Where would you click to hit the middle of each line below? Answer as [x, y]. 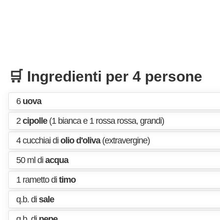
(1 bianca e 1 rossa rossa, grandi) [106, 121]
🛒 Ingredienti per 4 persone [105, 76]
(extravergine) [125, 140]
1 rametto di [38, 180]
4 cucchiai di [38, 140]
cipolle [35, 121]
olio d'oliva [80, 140]
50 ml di [31, 160]
